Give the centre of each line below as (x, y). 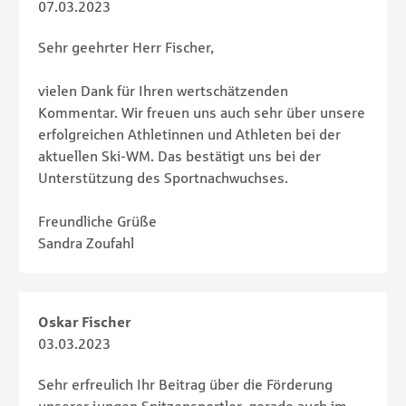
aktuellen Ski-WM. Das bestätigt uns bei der (179, 156)
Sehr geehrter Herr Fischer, (126, 48)
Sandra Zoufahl (86, 243)
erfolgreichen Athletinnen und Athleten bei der (189, 135)
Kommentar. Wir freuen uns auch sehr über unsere (202, 113)
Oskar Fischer (84, 322)
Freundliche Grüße (97, 222)
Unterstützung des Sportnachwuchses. (163, 178)
